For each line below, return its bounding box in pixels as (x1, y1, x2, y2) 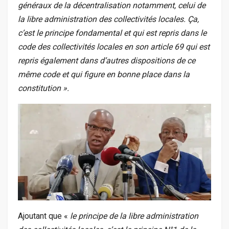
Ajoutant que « (18, 211, 70, 221)
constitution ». (18, 83, 71, 94)
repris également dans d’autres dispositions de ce (18, 56, 195, 66)
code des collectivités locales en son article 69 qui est (18, 42, 210, 52)
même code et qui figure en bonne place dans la (18, 70, 190, 80)
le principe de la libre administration (70, 211, 198, 221)
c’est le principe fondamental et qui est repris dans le (18, 28, 207, 38)
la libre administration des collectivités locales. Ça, (18, 14, 199, 25)
